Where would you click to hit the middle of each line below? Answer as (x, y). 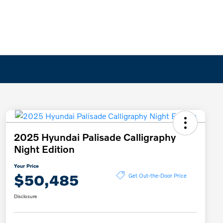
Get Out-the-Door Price (157, 175)
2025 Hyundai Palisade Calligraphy (95, 137)
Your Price (26, 166)
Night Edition (44, 149)
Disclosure (25, 196)
